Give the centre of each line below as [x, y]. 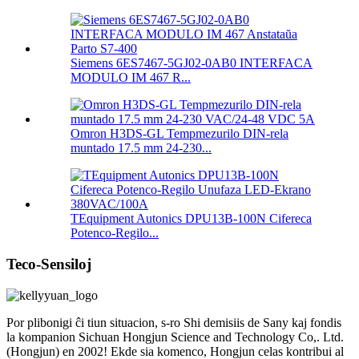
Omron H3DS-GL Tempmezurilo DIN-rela [179, 134]
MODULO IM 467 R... [131, 78]
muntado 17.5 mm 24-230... [141, 148]
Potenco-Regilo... [115, 233]
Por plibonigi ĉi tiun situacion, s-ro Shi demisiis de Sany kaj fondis [174, 322]
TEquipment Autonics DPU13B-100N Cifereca [191, 219]
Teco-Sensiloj [49, 264]
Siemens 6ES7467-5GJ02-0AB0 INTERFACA [192, 63]
